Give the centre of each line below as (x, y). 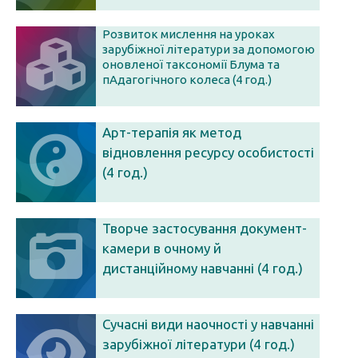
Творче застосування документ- (205, 228)
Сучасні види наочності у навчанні (208, 324)
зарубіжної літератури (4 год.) (199, 344)
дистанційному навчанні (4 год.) (203, 268)
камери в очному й (162, 248)
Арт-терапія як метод (172, 132)
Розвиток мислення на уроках (189, 34)
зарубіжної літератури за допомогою (209, 49)
